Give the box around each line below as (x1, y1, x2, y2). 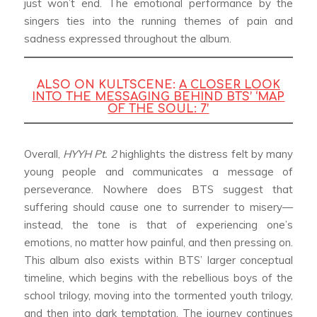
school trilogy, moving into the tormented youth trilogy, (23, 288, 294, 302)
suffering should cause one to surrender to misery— (23, 200, 294, 214)
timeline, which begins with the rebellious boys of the (23, 270, 294, 284)
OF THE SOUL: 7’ (108, 102, 209, 115)
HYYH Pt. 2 (63, 146, 117, 161)
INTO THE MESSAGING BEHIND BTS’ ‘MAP (32, 90, 285, 103)
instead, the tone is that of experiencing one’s (23, 217, 294, 231)
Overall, (23, 146, 64, 161)
